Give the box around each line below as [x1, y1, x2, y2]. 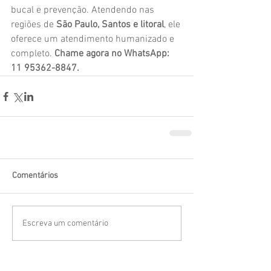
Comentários [12, 171, 58, 181]
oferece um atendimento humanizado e [11, 33, 177, 45]
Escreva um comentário [22, 218, 108, 229]
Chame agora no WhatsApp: [54, 48, 172, 60]
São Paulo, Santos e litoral [56, 19, 164, 31]
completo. [11, 48, 54, 60]
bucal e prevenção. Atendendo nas [11, 4, 157, 16]
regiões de [11, 19, 56, 31]
